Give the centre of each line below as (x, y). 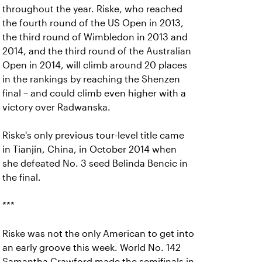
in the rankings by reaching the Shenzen (91, 79)
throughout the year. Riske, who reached (92, 9)
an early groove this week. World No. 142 (92, 248)
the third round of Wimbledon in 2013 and (95, 37)
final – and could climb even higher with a (94, 93)
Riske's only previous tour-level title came (93, 135)
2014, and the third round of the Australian (97, 51)
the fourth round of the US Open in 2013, (93, 23)
